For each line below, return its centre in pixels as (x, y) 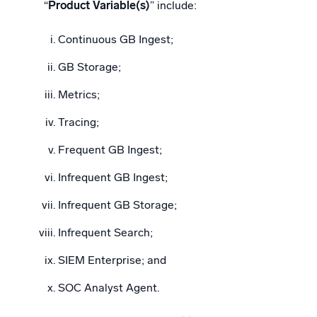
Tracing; (79, 122)
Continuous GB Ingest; (116, 39)
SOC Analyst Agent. (109, 288)
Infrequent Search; (105, 232)
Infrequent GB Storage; (117, 205)
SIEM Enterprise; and (112, 260)
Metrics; (79, 94)
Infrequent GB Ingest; (113, 177)
